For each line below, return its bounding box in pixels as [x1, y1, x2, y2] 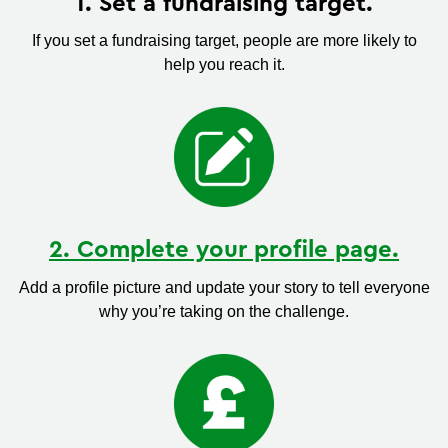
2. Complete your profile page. [49, 238, 399, 263]
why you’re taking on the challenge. [99, 302, 349, 320]
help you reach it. [163, 56, 285, 74]
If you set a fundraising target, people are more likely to [31, 32, 417, 50]
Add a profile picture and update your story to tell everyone [18, 278, 430, 296]
